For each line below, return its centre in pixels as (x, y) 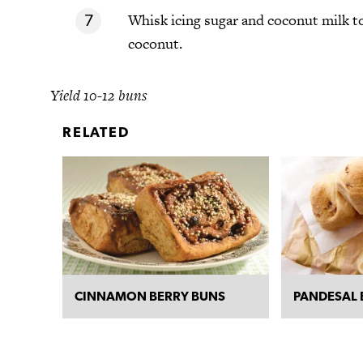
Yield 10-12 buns (98, 95)
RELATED (96, 131)
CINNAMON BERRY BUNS (150, 296)
